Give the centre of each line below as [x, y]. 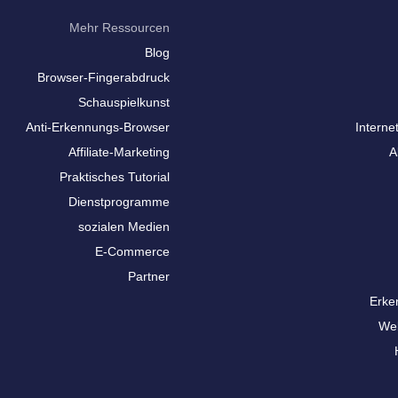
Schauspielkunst [123, 102]
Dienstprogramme [119, 202]
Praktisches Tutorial [114, 177]
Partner [148, 276]
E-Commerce [132, 251]
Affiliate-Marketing [119, 152]
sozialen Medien [123, 227]
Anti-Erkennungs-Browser [97, 127]
